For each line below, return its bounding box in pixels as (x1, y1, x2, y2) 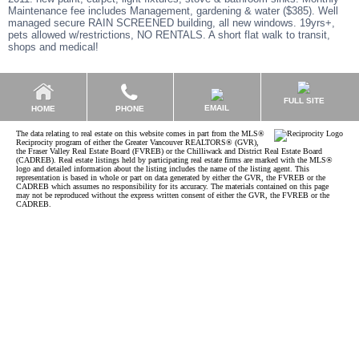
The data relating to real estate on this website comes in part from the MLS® (16, 129, 264, 138)
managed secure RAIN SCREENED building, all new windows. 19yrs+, (8, 17, 335, 29)
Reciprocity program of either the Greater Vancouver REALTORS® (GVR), (16, 138, 259, 147)
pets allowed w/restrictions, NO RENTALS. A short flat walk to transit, (8, 29, 330, 41)
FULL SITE (283, 96, 325, 105)
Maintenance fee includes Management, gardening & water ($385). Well (8, 5, 338, 17)
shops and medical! (8, 41, 99, 53)
